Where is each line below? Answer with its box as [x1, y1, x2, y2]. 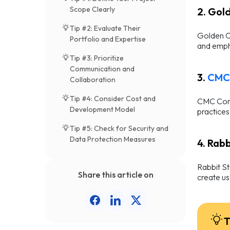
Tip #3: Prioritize [70, 53, 124, 63]
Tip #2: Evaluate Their [70, 24, 141, 33]
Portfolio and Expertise [70, 34, 146, 44]
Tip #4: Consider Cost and [70, 94, 156, 104]
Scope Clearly [70, 5, 115, 14]
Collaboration [70, 75, 116, 85]
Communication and [70, 64, 135, 74]
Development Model [70, 105, 135, 114]
